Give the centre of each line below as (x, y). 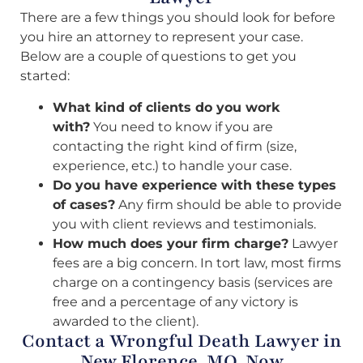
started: (45, 76)
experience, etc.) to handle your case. (172, 165)
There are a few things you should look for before (178, 18)
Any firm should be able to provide (228, 204)
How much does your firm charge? (171, 243)
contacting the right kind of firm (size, (175, 146)
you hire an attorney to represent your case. (162, 37)
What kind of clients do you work (166, 107)
